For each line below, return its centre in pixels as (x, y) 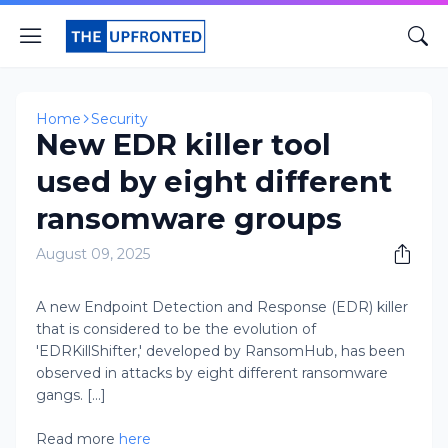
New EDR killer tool (183, 144)
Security (119, 119)
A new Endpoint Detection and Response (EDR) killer (222, 307)
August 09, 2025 (93, 254)
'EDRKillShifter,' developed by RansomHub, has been (220, 351)
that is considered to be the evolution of (176, 329)
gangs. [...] (71, 395)
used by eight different (214, 181)
